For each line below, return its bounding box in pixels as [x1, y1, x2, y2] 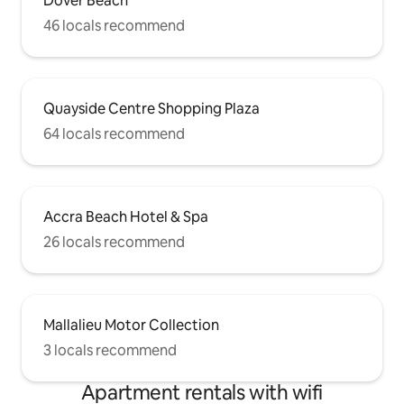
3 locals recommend [43, 341, 177, 361]
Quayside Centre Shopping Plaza [43, 99, 260, 119]
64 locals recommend [43, 124, 185, 144]
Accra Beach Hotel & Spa [43, 207, 208, 227]
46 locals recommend [43, 16, 185, 36]
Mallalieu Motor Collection [43, 316, 219, 335]
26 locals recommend [43, 233, 185, 252]
